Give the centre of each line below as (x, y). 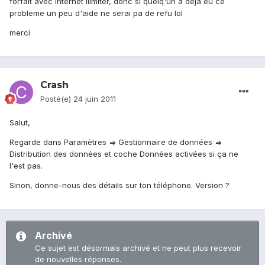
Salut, (20, 123)
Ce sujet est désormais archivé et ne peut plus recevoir (138, 248)
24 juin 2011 (95, 99)
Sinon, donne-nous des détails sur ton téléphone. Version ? (119, 185)
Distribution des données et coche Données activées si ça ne (124, 154)
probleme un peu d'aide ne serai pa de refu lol (96, 13)
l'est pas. (26, 166)
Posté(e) (57, 99)
